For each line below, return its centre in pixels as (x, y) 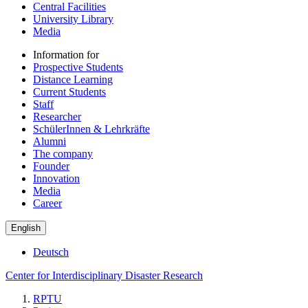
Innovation (56, 178)
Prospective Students (78, 67)
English (26, 228)
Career (47, 203)
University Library (73, 19)
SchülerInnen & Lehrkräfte (91, 129)
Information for (66, 54)
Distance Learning (73, 79)
